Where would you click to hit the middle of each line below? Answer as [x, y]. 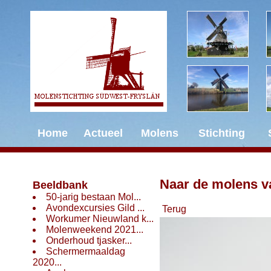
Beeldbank [60, 185]
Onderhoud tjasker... [89, 240]
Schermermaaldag [86, 251]
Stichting [221, 133]
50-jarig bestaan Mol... [93, 197]
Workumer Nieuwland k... [100, 219]
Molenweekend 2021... [95, 230]
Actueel [103, 133]
